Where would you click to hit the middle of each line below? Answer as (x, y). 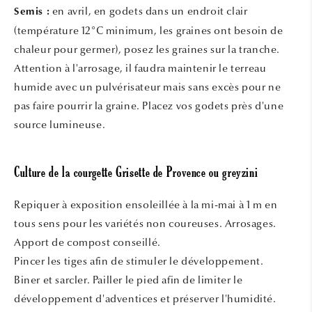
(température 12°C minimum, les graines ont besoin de (149, 30)
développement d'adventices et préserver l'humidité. (145, 299)
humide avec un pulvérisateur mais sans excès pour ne (148, 87)
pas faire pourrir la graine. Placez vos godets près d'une (149, 106)
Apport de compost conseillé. (87, 243)
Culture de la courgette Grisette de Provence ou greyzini (136, 174)
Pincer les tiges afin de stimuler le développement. (139, 262)
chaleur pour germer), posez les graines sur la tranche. (147, 49)
